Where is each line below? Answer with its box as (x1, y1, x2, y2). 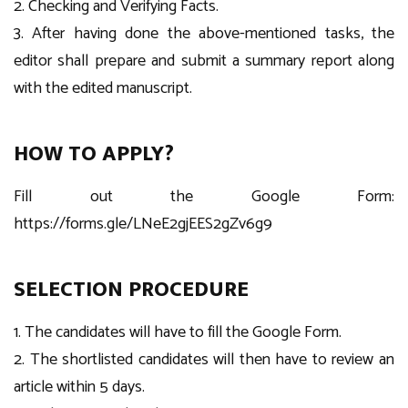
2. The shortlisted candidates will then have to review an (14, 346, 394, 373)
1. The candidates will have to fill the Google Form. (14, 319, 342, 346)
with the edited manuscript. (14, 75, 192, 102)
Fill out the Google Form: (14, 183, 394, 210)
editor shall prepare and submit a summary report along (14, 47, 394, 75)
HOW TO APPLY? (14, 136, 174, 172)
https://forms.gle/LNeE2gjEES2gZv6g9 (14, 210, 272, 238)
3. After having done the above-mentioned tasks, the (14, 20, 394, 47)
